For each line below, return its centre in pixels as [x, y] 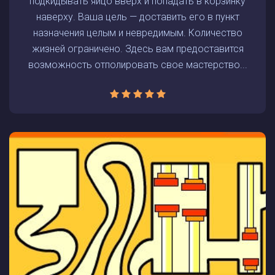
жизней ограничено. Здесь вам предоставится [137, 49]
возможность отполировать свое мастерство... [137, 65]
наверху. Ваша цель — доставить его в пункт [137, 17]
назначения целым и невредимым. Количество [137, 33]
